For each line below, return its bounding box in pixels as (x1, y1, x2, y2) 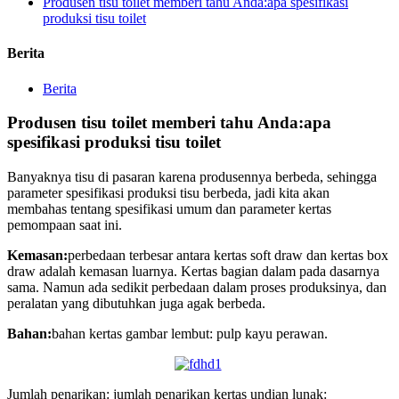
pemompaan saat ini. (7, 216, 122, 232)
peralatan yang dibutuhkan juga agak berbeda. (7, 295, 265, 311)
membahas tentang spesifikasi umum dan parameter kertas (7, 200, 331, 216)
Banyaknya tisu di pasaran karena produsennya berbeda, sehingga (7, 168, 377, 184)
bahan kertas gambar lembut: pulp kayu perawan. (52, 325, 328, 341)
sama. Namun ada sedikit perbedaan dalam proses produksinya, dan (7, 279, 387, 295)
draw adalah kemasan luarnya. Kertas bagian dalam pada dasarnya (7, 263, 379, 279)
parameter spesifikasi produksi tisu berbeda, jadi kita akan (7, 184, 330, 200)
